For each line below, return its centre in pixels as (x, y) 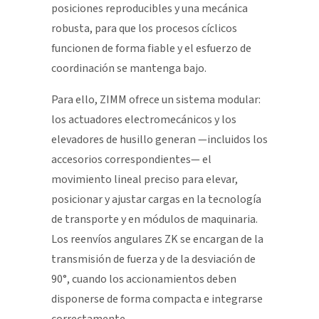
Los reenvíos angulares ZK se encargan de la (157, 239)
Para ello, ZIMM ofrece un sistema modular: (156, 99)
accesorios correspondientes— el (131, 159)
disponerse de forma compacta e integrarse (157, 299)
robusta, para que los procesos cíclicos (144, 28)
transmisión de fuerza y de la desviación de (153, 259)
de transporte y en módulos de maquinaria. (155, 219)
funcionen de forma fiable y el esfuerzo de (151, 48)
